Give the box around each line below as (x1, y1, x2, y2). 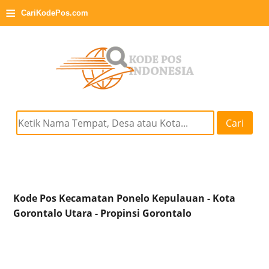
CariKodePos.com (21, 8, 88, 17)
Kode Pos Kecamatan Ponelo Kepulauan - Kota (13, 192, 236, 205)
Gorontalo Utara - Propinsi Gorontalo (13, 207, 192, 220)
